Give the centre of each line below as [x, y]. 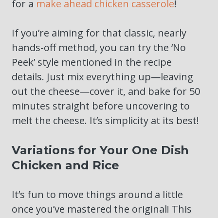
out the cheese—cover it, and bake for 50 [106, 91]
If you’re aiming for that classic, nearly [99, 33]
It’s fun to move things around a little [97, 195]
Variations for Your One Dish [100, 150]
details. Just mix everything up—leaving [102, 77]
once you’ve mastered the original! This [102, 209]
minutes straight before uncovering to [101, 106]
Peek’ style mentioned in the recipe [92, 62]
